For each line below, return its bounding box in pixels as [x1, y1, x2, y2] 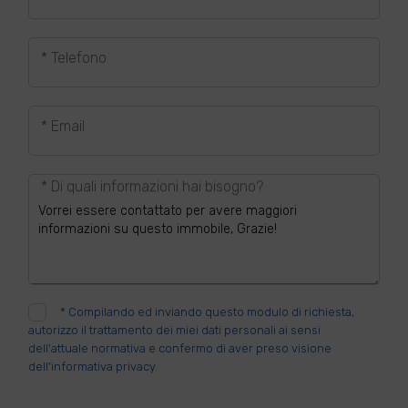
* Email [40, 117, 85, 135]
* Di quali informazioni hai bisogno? [40, 178, 263, 196]
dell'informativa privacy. [28, 360, 158, 373]
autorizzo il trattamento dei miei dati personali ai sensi [28, 323, 321, 337]
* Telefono [40, 48, 107, 66]
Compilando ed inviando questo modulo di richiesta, [68, 305, 355, 319]
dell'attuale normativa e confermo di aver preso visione [28, 342, 332, 355]
